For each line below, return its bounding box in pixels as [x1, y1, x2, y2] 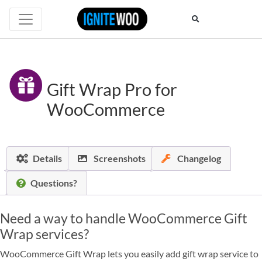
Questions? [30, 177, 77, 189]
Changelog [175, 153, 221, 164]
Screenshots [92, 153, 146, 164]
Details [33, 153, 62, 164]
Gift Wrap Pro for [47, 80, 178, 100]
